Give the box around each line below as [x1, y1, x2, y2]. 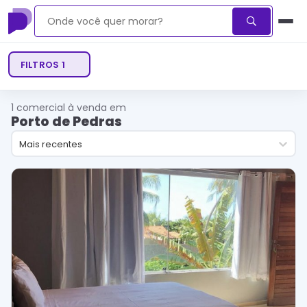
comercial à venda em [16, 101, 126, 114]
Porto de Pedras [11, 112, 122, 131]
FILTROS [20, 58, 62, 71]
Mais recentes [19, 137, 82, 150]
